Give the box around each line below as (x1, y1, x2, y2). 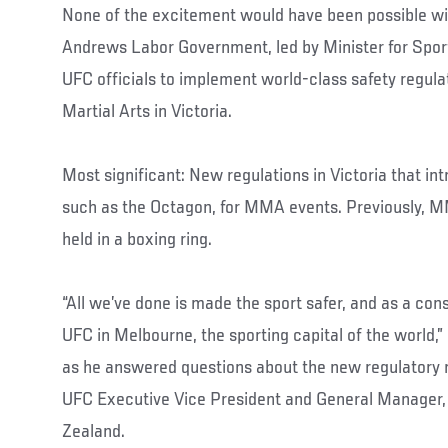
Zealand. (62, 422, 125, 442)
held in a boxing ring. (62, 230, 212, 250)
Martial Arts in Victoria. (62, 102, 232, 122)
